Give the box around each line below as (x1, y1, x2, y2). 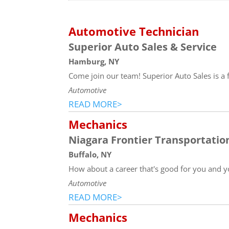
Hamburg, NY (68, 56, 120, 67)
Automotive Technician (68, 24, 199, 39)
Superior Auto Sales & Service (68, 40, 217, 54)
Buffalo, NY (68, 149, 112, 160)
